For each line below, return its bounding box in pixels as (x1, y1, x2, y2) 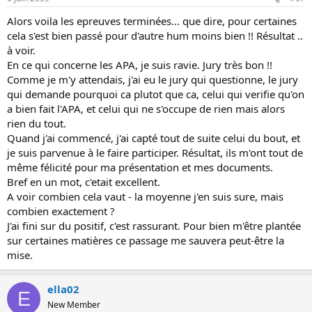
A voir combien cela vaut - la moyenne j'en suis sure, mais (7, 189, 283, 203)
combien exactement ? (7, 204, 115, 218)
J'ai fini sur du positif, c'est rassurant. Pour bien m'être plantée (7, 219, 301, 233)
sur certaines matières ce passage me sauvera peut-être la (7, 233, 284, 247)
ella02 (47, 282, 79, 296)
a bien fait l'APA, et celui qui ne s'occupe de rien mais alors (7, 102, 285, 116)
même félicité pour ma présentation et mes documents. (7, 160, 273, 174)
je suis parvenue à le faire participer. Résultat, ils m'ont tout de (7, 146, 303, 159)
